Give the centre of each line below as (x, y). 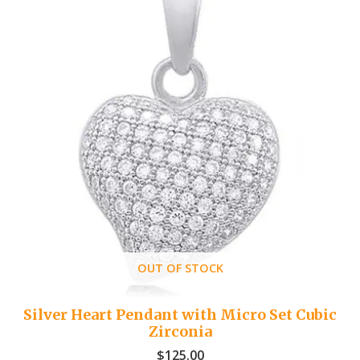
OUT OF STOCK (180, 267)
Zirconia (180, 332)
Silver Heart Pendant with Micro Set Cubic (180, 315)
